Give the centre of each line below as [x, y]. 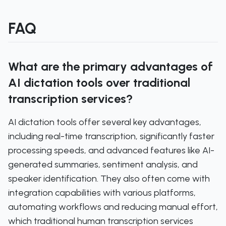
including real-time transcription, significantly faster [111, 136]
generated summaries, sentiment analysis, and [103, 164]
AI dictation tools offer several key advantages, [105, 122]
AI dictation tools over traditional [99, 82]
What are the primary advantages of [110, 66]
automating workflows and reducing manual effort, [113, 207]
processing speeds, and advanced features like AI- [111, 150]
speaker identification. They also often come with [109, 179]
